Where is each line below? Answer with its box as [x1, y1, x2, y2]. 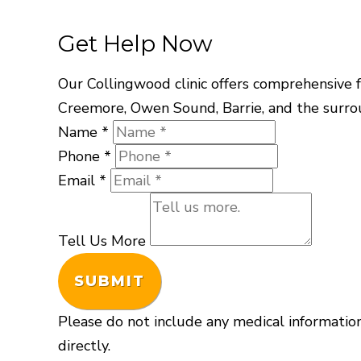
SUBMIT [74, 272, 145, 290]
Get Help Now [58, 30, 213, 57]
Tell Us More [58, 231, 146, 251]
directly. [58, 336, 110, 355]
